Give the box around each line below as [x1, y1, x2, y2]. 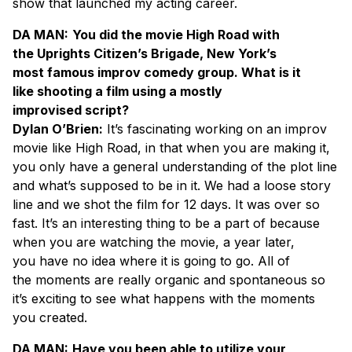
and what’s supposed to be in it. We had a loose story [13, 177, 331, 193]
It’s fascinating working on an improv [103, 120, 327, 137]
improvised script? [13, 101, 129, 118]
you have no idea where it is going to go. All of [13, 252, 290, 269]
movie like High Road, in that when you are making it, [13, 139, 330, 156]
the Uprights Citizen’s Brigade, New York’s [13, 45, 277, 61]
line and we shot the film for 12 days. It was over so [13, 196, 320, 212]
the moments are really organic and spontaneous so [13, 271, 325, 288]
